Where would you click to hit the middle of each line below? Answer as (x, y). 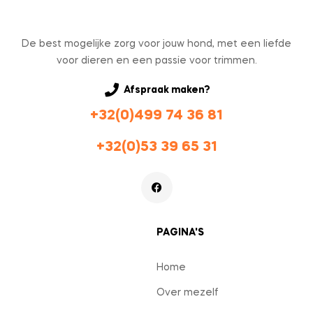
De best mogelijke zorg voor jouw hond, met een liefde (156, 44)
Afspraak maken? (167, 90)
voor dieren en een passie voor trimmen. (156, 61)
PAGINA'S (180, 233)
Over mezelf (187, 293)
